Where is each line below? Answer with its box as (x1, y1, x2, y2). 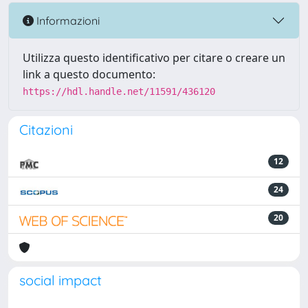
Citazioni (19, 121, 73, 138)
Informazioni (34, 13, 100, 27)
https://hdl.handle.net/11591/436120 (23, 86, 215, 97)
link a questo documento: (23, 67, 155, 82)
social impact (19, 272, 102, 289)
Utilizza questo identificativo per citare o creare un (23, 50, 285, 65)
